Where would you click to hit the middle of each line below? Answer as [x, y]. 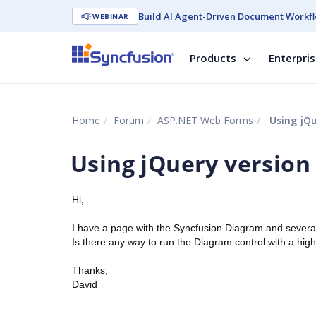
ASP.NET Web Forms [205, 120]
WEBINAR [111, 16]
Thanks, [90, 270]
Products [213, 58]
